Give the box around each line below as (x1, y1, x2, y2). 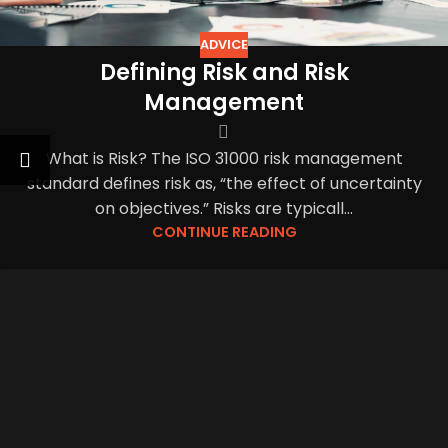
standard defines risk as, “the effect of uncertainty (26, 171, 422, 195)
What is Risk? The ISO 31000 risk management (45, 146, 403, 170)
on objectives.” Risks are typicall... (95, 196, 353, 220)
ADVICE (200, 36, 248, 54)
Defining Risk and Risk (99, 56, 349, 88)
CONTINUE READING (151, 221, 297, 242)
